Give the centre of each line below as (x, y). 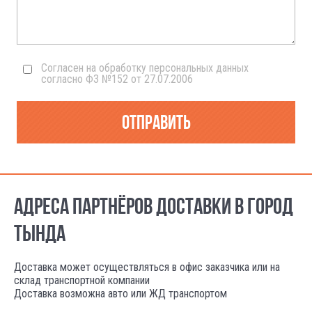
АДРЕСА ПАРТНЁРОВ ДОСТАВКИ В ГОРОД (154, 205)
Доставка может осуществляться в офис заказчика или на (147, 267)
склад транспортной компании (82, 280)
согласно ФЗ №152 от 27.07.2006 (117, 79)
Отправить (156, 122)
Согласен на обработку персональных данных (145, 68)
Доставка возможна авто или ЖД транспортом (120, 293)
